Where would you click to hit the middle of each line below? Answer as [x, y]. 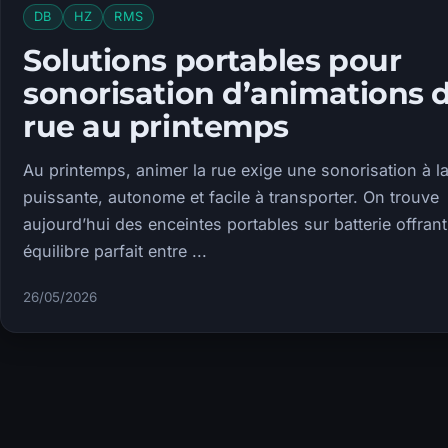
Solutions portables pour [212, 59]
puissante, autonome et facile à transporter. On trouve [231, 196]
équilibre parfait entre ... [115, 250]
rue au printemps [156, 125]
